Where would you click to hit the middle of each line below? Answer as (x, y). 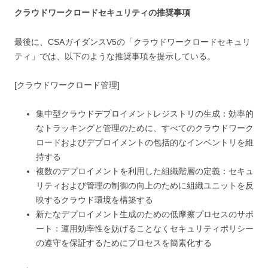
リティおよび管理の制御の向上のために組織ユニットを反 (145, 185)
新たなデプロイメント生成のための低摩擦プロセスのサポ (145, 214)
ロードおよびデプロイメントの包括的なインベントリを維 (145, 142)
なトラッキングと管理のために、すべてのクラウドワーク (145, 128)
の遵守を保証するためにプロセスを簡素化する (124, 243)
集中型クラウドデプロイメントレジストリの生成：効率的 (145, 113)
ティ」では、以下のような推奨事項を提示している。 (115, 56)
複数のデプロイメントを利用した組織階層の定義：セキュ (145, 171)
